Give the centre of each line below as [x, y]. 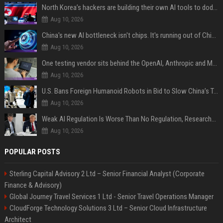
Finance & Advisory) [33, 185]
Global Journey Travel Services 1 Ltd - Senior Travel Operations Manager [111, 197]
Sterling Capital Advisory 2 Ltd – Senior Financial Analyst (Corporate [107, 174]
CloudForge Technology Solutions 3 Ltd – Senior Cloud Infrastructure [108, 208]
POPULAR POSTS [32, 152]
